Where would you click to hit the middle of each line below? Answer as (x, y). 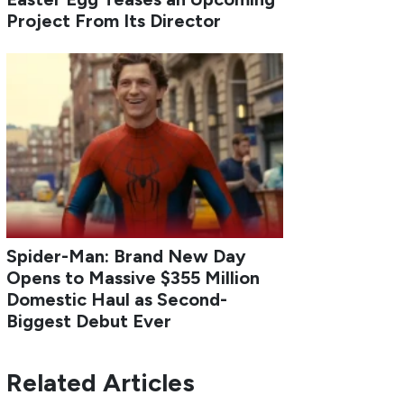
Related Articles (101, 382)
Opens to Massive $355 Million (133, 277)
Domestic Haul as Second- (117, 299)
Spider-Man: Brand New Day (127, 256)
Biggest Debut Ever (89, 321)
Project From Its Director (114, 20)
